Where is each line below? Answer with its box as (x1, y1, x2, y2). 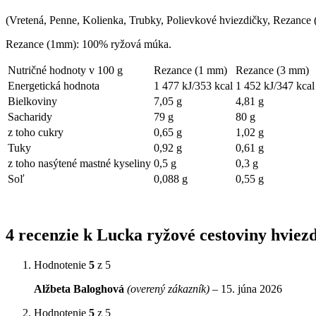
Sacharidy (8, 111, 52, 123)
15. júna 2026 (221, 283, 282, 296)
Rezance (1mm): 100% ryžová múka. (6, 38, 171, 51)
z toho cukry (8, 126, 63, 139)
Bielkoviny (8, 95, 57, 108)
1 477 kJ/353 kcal (154, 80, 233, 92)
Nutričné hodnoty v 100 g (8, 64, 123, 77)
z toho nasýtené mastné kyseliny (8, 157, 151, 170)
